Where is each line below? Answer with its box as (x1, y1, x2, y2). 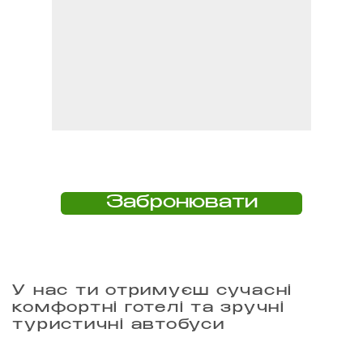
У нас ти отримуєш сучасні (12, 284, 293, 300)
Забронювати (105, 194, 258, 212)
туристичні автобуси (12, 318, 225, 334)
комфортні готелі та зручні (12, 301, 285, 317)
